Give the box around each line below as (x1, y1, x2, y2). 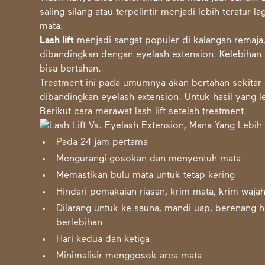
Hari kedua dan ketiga (56, 235, 150, 245)
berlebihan (56, 218, 103, 228)
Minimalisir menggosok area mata (56, 251, 202, 261)
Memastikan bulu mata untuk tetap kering (56, 171, 235, 181)
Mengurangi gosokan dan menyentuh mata (56, 154, 241, 164)
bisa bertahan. (40, 64, 102, 75)
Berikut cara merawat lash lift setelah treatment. (40, 107, 247, 117)
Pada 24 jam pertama (56, 138, 148, 148)
